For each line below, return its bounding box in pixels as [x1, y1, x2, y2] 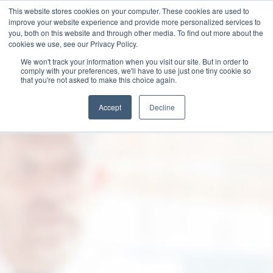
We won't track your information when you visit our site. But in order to [21, 56, 249, 66]
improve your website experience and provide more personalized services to [9, 16, 261, 27]
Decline [149, 102, 175, 112]
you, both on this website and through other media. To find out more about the [9, 27, 263, 38]
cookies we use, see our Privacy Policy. [9, 38, 138, 49]
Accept [98, 102, 121, 112]
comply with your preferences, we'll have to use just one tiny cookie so [21, 65, 251, 76]
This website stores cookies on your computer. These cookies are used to [9, 5, 249, 16]
